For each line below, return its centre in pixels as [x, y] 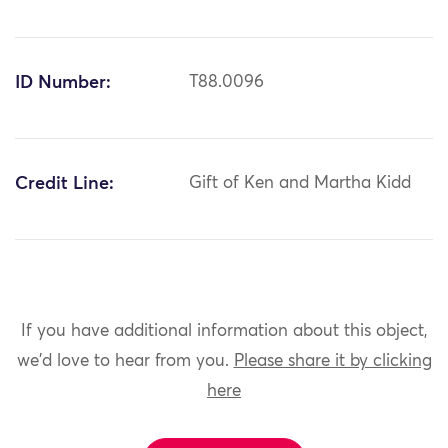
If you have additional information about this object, [224, 331]
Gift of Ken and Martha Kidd [300, 184]
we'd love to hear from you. [125, 361]
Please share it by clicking [332, 361]
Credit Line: [64, 184]
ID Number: [63, 83]
